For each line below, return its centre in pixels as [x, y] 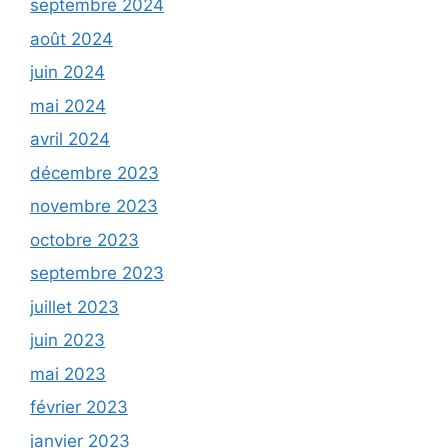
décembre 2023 [94, 172]
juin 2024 [67, 72]
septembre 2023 [97, 273]
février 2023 [79, 407]
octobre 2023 [84, 239]
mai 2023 [68, 373]
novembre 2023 [94, 206]
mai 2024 [68, 105]
